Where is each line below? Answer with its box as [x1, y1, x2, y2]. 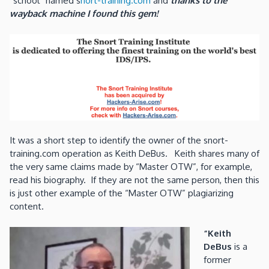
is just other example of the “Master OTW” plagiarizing [10, 187, 234, 199]
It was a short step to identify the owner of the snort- [10, 134, 228, 147]
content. [10, 201, 44, 213]
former [203, 253, 231, 265]
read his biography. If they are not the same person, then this [10, 174, 259, 186]
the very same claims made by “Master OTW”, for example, [10, 161, 252, 173]
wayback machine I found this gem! [10, 8, 158, 20]
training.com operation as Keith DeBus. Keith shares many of [10, 148, 259, 160]
